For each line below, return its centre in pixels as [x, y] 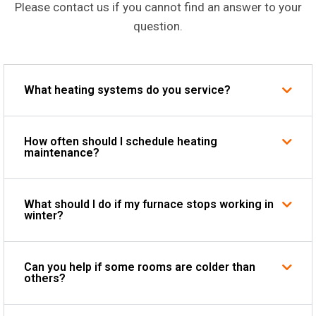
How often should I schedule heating [121, 142]
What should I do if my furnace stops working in [149, 205]
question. [158, 26]
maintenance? [62, 153]
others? [45, 279]
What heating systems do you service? [127, 90]
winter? [44, 216]
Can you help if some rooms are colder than [140, 267]
